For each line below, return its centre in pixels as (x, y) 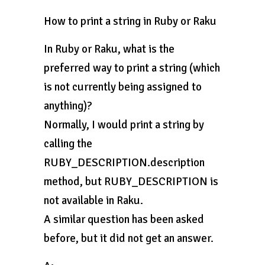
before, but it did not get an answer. (129, 238)
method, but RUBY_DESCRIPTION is (131, 182)
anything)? (68, 106)
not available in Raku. (93, 201)
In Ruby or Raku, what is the (109, 49)
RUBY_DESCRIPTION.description (124, 163)
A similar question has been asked (124, 219)
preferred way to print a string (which (132, 68)
